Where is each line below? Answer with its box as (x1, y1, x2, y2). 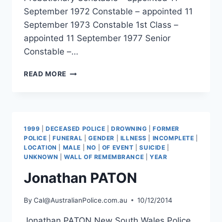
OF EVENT (102, 144, 134, 152)
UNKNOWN (24, 153, 58, 161)
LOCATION (24, 144, 57, 152)
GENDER (88, 134, 114, 142)
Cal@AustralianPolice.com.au (34, 196, 128, 204)
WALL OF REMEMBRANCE (63, 153, 144, 161)
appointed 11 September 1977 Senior (24, 33, 170, 44)
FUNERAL (53, 134, 83, 142)
